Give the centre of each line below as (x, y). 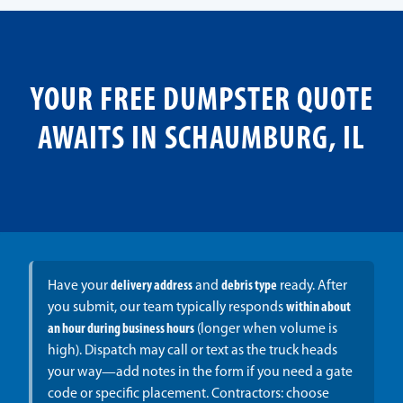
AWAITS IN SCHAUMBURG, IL (201, 141)
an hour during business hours (121, 330)
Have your (79, 287)
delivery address (151, 287)
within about (318, 308)
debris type (249, 287)
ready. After (312, 287)
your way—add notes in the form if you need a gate (200, 373)
